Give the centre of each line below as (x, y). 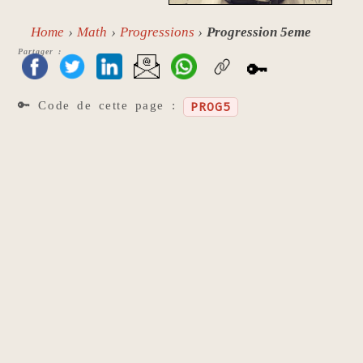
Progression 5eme (259, 32)
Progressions (157, 32)
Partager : (40, 51)
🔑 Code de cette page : (100, 105)
